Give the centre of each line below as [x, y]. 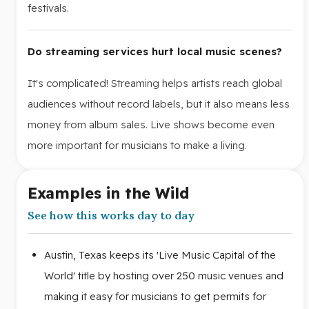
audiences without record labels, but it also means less [159, 103]
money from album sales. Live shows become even [151, 124]
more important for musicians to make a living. [137, 145]
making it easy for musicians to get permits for [155, 296]
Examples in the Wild [108, 193]
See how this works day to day [111, 215]
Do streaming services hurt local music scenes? [155, 51]
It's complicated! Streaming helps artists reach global [155, 83]
